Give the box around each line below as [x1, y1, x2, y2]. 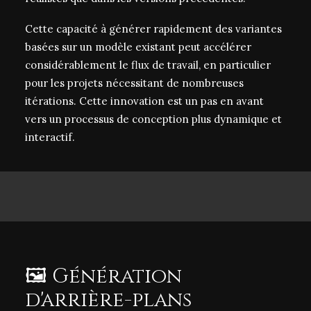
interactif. [25, 131, 75, 144]
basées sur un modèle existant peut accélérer [25, 40, 251, 53]
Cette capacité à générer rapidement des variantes [25, 22, 282, 35]
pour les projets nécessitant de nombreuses [25, 76, 244, 90]
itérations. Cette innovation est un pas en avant [25, 94, 264, 108]
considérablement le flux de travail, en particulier [25, 58, 271, 72]
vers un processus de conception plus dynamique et [25, 112, 282, 126]
